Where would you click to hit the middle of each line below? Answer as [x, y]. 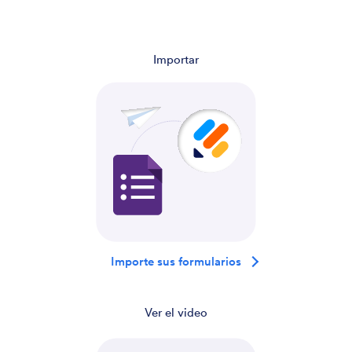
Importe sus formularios [176, 261]
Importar [176, 60]
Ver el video [176, 312]
